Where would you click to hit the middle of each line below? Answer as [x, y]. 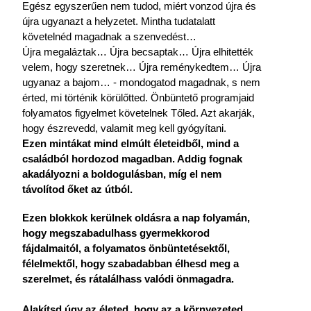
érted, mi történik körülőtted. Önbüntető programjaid [138, 98]
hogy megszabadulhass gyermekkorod [116, 233]
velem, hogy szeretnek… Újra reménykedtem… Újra [142, 67]
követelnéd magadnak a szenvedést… [109, 37]
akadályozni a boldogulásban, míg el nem [122, 174]
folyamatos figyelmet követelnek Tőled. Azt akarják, [138, 113]
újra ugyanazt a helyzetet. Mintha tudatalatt [119, 22]
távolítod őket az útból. [77, 190]
